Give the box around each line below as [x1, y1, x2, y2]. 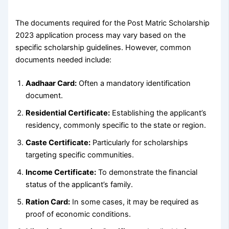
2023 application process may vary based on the [15, 31, 186, 40]
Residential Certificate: [26, 108, 110, 118]
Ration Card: [26, 197, 71, 207]
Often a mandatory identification [77, 79, 191, 88]
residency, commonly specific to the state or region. [26, 121, 207, 130]
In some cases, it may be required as [70, 197, 199, 207]
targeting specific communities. [26, 150, 134, 160]
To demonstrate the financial [96, 168, 198, 177]
